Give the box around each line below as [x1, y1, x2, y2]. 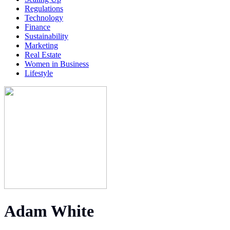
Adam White [4, 202, 94, 221]
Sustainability [25, 31, 68, 41]
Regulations [25, 4, 63, 13]
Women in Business [25, 59, 89, 68]
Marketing [25, 41, 58, 50]
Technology [25, 13, 63, 22]
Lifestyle [25, 68, 53, 78]
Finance [25, 22, 50, 31]
